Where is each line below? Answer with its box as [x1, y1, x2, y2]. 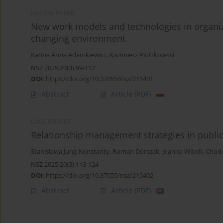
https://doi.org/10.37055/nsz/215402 [46, 171, 153, 180]
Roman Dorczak [112, 147, 159, 156]
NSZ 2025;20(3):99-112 [31, 63, 95, 73]
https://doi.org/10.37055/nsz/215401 [46, 74, 153, 84]
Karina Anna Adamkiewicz [31, 51, 107, 60]
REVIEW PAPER [31, 9, 75, 18]
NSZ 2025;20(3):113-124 [31, 160, 99, 169]
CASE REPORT [31, 117, 71, 126]
